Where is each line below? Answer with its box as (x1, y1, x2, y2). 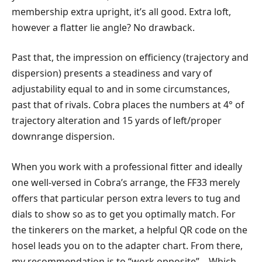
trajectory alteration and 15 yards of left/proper (12, 114, 222, 127)
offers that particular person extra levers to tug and (12, 191, 240, 205)
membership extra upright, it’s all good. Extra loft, (12, 5, 231, 18)
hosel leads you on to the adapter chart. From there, (12, 239, 243, 252)
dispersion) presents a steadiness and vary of (12, 67, 212, 80)
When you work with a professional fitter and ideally (12, 160, 242, 173)
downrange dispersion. (12, 130, 115, 143)
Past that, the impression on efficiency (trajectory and (12, 51, 249, 64)
